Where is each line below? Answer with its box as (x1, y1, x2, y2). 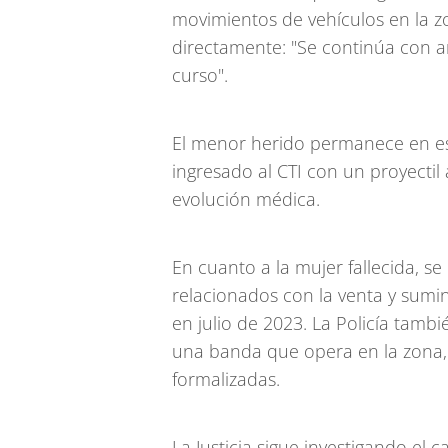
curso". (172, 63, 228, 87)
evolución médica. (172, 187, 320, 211)
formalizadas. (172, 367, 280, 391)
